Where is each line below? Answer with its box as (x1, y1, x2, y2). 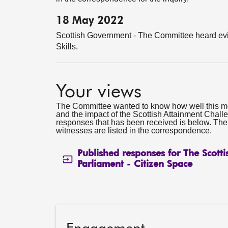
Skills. (56, 42, 78, 51)
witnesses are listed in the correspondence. (56, 126, 212, 135)
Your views (56, 82, 141, 102)
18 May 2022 (56, 15, 124, 26)
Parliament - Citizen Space (77, 160, 192, 169)
